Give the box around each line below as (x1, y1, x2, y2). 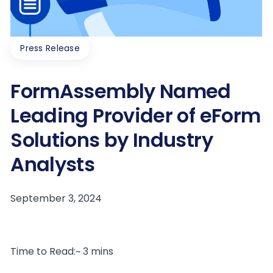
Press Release (20, 41, 80, 54)
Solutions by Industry (10, 126, 213, 154)
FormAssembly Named (10, 77, 231, 105)
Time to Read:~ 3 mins (10, 244, 114, 258)
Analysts (10, 150, 95, 178)
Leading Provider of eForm (10, 101, 261, 129)
